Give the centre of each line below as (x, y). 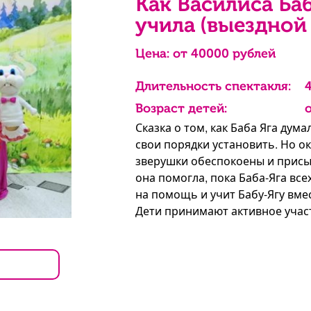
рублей (252, 53)
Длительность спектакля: (213, 86)
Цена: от (163, 53)
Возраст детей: (181, 108)
